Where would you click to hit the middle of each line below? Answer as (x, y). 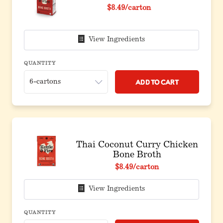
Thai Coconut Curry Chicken (137, 145)
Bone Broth (137, 155)
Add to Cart (157, 82)
